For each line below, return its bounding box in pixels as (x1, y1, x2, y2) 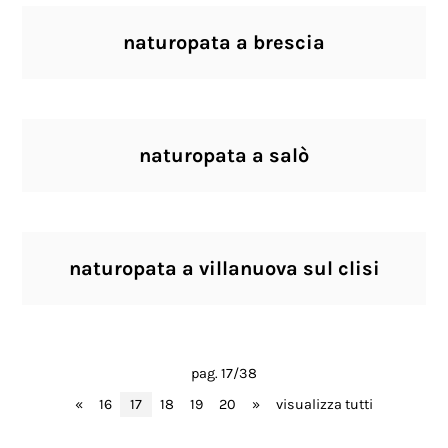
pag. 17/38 (191, 365, 257, 382)
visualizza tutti (276, 396, 373, 413)
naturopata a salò (139, 144, 309, 167)
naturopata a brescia (123, 31, 325, 54)
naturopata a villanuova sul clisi (68, 257, 380, 280)
